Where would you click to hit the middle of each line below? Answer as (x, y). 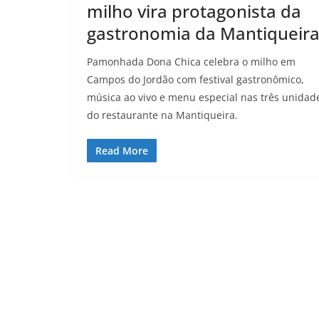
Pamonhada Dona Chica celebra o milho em (191, 61)
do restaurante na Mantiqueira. (162, 115)
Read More (122, 150)
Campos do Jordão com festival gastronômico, (195, 79)
